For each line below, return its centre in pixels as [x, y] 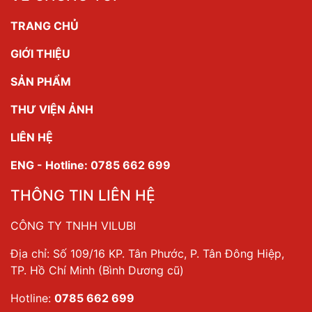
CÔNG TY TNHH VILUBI [73, 226]
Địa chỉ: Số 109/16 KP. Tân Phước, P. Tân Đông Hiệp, [147, 254]
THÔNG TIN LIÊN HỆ [83, 196]
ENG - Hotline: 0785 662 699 [91, 165]
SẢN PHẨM [41, 82]
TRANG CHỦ [45, 26]
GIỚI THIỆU [40, 54]
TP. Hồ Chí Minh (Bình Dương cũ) [97, 271]
